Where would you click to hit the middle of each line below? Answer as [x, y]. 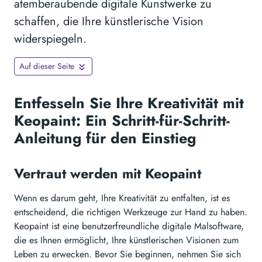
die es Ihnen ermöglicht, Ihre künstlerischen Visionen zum [126, 240]
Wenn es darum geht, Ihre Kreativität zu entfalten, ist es [122, 198]
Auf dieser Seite [47, 66]
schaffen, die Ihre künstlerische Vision [109, 22]
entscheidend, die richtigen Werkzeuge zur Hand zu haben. [131, 212]
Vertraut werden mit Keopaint [110, 174]
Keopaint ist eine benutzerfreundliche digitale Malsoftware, [129, 226]
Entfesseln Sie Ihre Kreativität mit [129, 103]
